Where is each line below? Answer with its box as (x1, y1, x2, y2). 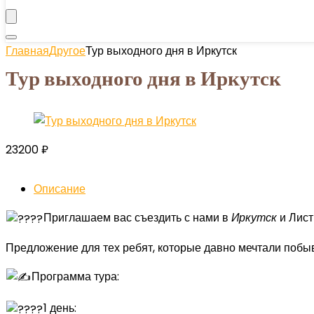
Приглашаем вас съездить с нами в (43, 210, 232, 226)
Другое (49, 43, 86, 59)
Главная (6, 43, 49, 59)
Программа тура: (32, 268, 120, 285)
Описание (34, 181, 86, 197)
